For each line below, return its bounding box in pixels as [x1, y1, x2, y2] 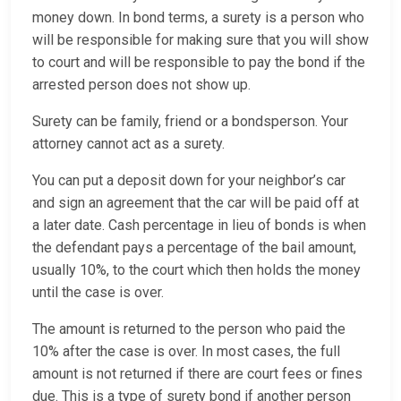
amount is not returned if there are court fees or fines [32, 365, 363, 383]
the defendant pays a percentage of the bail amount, [32, 239, 356, 257]
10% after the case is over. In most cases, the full [32, 343, 340, 361]
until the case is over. [32, 284, 167, 302]
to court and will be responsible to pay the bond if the [32, 54, 365, 72]
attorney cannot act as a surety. [32, 135, 225, 153]
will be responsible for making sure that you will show [32, 31, 369, 49]
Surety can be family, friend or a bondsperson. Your [32, 113, 348, 131]
